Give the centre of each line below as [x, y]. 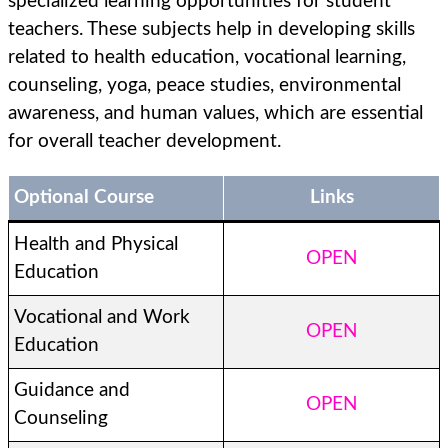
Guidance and [72, 390]
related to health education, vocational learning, [207, 57]
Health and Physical [96, 244]
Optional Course [84, 197]
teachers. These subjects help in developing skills [211, 29]
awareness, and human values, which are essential [215, 113]
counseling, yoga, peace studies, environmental [204, 85]
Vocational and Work [102, 317]
